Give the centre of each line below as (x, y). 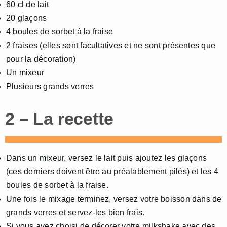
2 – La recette (59, 118)
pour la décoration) (41, 59)
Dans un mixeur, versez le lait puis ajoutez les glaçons (107, 158)
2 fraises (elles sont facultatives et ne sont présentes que (111, 45)
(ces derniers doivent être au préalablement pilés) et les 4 (112, 171)
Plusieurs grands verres (50, 86)
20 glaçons (27, 18)
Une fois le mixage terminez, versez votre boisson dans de (114, 199)
